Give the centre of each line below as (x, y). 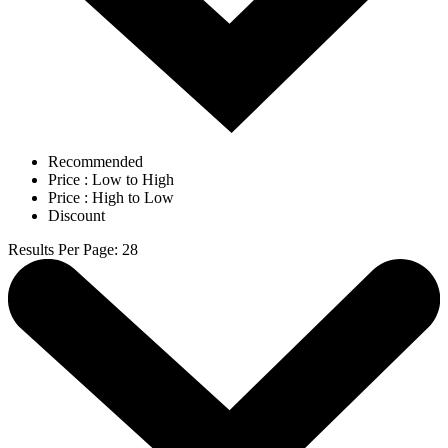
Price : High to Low (111, 198)
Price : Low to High (111, 180)
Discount (76, 216)
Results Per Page (61, 250)
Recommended (95, 162)
